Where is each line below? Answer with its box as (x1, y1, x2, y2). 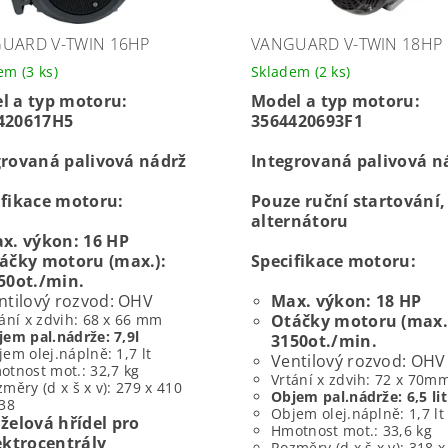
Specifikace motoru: (250, 249, 417, 272)
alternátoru (250, 209, 349, 232)
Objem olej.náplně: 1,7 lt (270, 403, 444, 423)
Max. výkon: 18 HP (270, 289, 422, 312)
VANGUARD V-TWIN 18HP (250, 32, 443, 55)
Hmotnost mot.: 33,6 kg (270, 420, 433, 440)
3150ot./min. (270, 329, 377, 352)
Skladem (250, 61, 315, 81)
